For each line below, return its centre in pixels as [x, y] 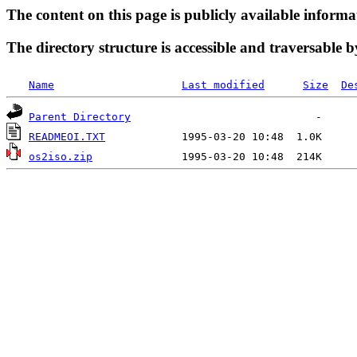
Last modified [223, 85]
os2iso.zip [61, 157]
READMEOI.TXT [67, 137]
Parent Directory [80, 117]
